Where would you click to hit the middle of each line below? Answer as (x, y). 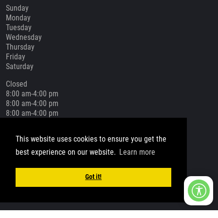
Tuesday (19, 27)
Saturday (20, 66)
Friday (16, 56)
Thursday (20, 47)
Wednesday (24, 37)
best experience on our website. (67, 152)
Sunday (17, 8)
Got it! (93, 177)
